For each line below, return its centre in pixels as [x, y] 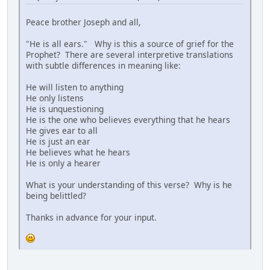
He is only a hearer [63, 163]
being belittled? [56, 196]
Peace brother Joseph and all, [83, 22]
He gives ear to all [62, 131]
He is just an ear [58, 142]
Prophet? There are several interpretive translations [130, 55]
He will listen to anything [75, 87]
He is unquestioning [65, 109]
